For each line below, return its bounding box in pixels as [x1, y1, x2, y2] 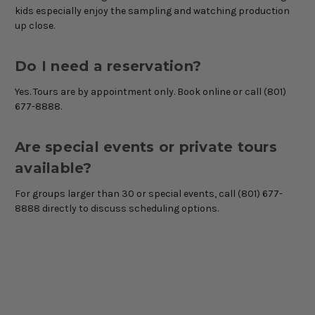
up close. [15, 20, 55, 32]
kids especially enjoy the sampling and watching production [15, 5, 290, 18]
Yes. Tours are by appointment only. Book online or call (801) [15, 86, 286, 98]
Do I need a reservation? [15, 58, 201, 75]
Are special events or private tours [15, 139, 277, 156]
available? [15, 160, 92, 177]
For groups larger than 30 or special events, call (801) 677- [15, 188, 283, 200]
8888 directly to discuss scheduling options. [15, 202, 219, 215]
